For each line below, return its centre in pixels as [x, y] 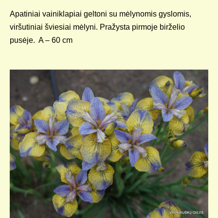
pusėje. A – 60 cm [41, 40]
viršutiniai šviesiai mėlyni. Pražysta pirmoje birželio [97, 27]
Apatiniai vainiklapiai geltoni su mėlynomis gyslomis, [100, 14]
